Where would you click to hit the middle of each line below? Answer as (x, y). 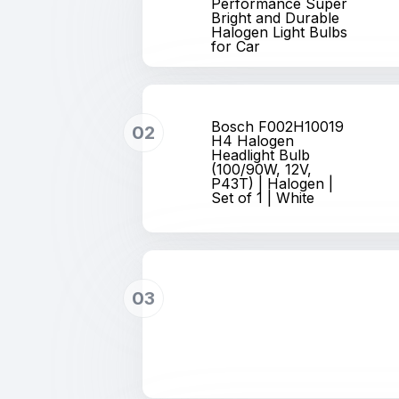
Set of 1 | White (263, 198)
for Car (236, 46)
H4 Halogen (253, 141)
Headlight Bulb (261, 155)
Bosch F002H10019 (278, 126)
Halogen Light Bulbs (280, 32)
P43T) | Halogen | (273, 183)
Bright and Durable (276, 18)
